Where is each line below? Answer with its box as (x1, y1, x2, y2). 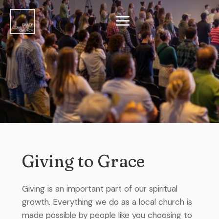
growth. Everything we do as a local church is (22, 197, 192, 207)
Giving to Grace (22, 151, 145, 172)
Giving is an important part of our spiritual (22, 183, 177, 194)
